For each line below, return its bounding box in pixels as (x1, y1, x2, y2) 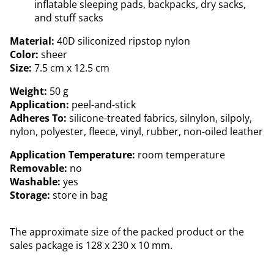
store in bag (50, 188, 108, 202)
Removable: (10, 161, 67, 175)
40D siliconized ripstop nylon (54, 34, 190, 48)
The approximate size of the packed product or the (10, 225, 244, 239)
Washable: (10, 175, 61, 188)
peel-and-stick (69, 98, 136, 111)
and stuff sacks (34, 11, 103, 24)
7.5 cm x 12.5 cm (32, 61, 109, 75)
